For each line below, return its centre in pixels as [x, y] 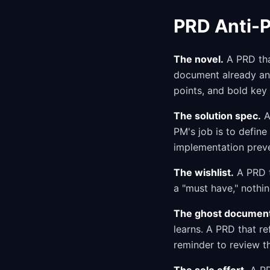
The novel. [199, 59]
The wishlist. [204, 172]
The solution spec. [217, 116]
